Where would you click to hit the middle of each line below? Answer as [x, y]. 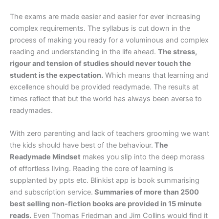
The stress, [177, 52]
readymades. [31, 110]
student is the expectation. [56, 75]
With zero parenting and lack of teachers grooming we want [109, 133]
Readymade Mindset [45, 157]
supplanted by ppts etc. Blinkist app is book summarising [105, 180]
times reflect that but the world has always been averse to [106, 99]
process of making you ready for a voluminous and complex [109, 40]
